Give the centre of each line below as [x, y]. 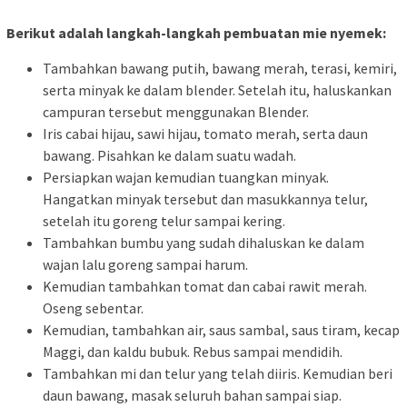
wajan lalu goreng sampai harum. [145, 265]
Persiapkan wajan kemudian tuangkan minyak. [186, 178]
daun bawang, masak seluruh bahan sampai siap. [192, 396]
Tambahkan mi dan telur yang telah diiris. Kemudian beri [218, 374]
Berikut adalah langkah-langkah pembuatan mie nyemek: [196, 33]
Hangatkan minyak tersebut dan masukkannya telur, [205, 199]
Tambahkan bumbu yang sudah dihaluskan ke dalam [203, 243]
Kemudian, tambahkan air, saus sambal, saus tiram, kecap [221, 330]
